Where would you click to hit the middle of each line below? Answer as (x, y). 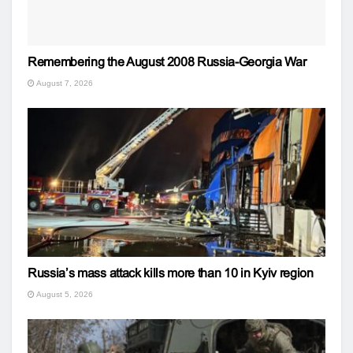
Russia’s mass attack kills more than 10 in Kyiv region (171, 273)
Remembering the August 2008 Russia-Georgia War (167, 62)
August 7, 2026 (64, 83)
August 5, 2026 (64, 294)
